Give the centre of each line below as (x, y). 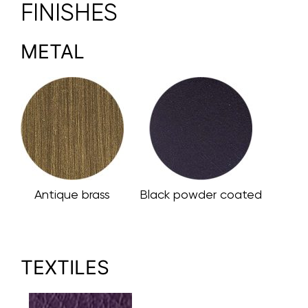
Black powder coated (201, 194)
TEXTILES (65, 267)
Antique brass (72, 194)
